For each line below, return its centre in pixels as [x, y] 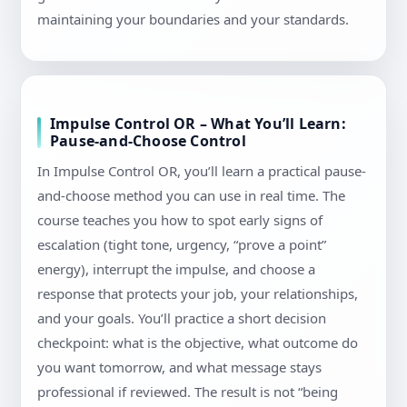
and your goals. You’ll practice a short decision [182, 318]
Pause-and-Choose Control [148, 141]
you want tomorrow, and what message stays [179, 367]
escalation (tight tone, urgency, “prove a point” [182, 245]
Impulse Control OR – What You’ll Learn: [198, 124]
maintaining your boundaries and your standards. [193, 20]
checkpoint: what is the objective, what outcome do [198, 343]
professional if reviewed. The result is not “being [188, 392]
